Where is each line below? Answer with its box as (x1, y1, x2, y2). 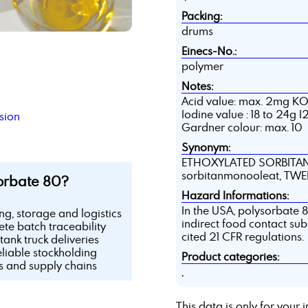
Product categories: (181, 250, 279, 264)
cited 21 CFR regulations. (181, 230, 304, 244)
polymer (181, 59, 223, 74)
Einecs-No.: (181, 44, 236, 58)
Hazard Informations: (181, 188, 289, 203)
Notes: (181, 79, 213, 93)
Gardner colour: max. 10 (181, 120, 302, 135)
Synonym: (181, 140, 230, 155)
